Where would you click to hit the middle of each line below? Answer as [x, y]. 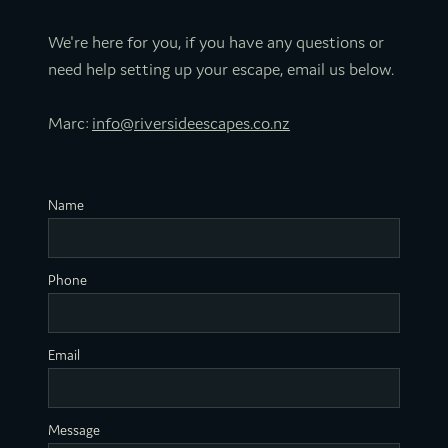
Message [74, 430]
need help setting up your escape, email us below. [221, 69]
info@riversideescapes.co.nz [191, 123]
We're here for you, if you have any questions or [216, 42]
